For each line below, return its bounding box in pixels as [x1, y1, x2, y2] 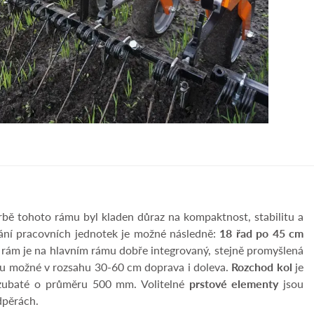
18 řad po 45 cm [219, 225, 304, 242]
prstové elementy [189, 275, 279, 292]
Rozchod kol [231, 259, 292, 275]
